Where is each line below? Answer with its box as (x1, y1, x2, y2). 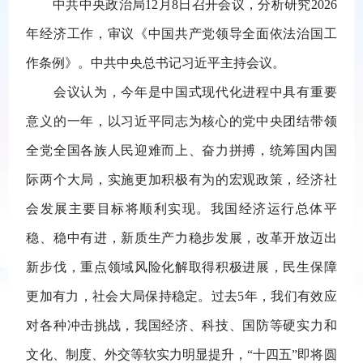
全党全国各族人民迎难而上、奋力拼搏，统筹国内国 (26, 143, 337, 157)
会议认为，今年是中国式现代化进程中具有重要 (26, 84, 337, 99)
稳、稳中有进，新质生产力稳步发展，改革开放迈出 (26, 230, 337, 245)
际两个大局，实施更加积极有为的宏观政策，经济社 (26, 172, 337, 186)
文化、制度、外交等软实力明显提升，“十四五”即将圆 (26, 347, 337, 361)
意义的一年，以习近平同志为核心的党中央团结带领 (26, 113, 337, 128)
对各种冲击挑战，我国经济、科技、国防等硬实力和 (26, 318, 337, 332)
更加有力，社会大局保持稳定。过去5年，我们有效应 (26, 288, 337, 303)
